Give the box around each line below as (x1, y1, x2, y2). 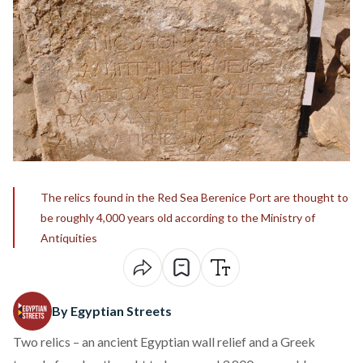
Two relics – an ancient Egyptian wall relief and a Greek (13, 334, 315, 349)
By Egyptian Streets (52, 303, 172, 318)
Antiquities (41, 231, 97, 245)
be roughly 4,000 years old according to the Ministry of (41, 211, 315, 224)
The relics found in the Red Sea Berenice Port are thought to (41, 190, 348, 204)
